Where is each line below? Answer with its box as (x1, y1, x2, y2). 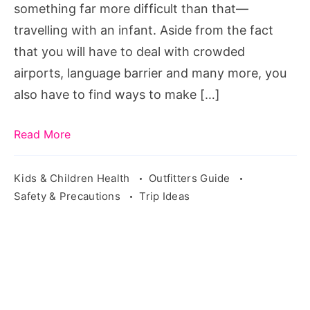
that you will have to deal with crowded (14, 44, 245, 59)
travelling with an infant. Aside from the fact (14, 22, 273, 37)
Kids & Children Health (14, 171, 133, 185)
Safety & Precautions (14, 189, 124, 203)
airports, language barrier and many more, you (14, 65, 286, 80)
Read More (14, 127, 71, 141)
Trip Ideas (139, 189, 190, 203)
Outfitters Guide (148, 171, 234, 185)
